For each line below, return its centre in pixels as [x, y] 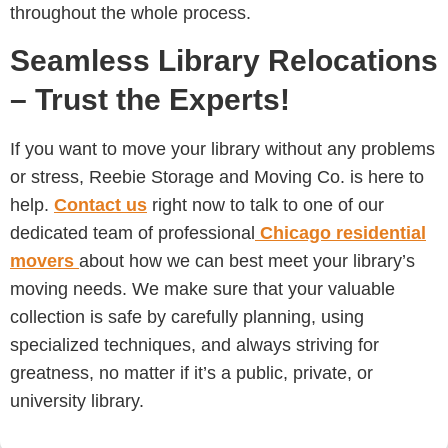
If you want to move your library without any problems [222, 149]
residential [381, 233]
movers [44, 261]
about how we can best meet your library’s [247, 261]
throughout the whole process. [130, 12]
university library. [77, 401]
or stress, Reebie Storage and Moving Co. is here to [217, 177]
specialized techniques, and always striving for [194, 345]
